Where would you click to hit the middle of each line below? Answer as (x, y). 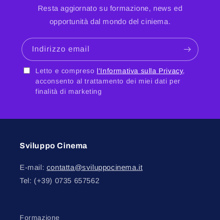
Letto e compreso (66, 71)
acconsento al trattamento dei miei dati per (108, 81)
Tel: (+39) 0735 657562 (60, 181)
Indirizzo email (61, 49)
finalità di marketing (69, 92)
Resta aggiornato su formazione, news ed (110, 8)
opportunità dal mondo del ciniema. (110, 22)
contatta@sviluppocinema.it (95, 167)
